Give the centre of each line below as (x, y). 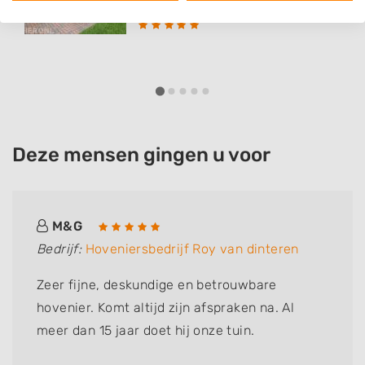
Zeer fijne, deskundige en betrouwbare (157, 285)
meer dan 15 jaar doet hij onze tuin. (146, 331)
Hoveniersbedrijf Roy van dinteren (192, 249)
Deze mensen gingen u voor (141, 155)
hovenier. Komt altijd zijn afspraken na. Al (166, 308)
